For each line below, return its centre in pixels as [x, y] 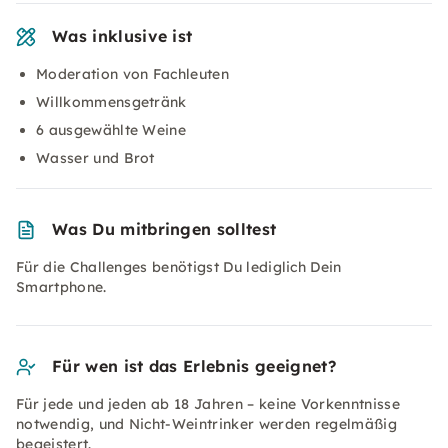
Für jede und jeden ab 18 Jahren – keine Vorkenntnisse [208, 404]
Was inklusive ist [122, 36]
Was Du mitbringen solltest [164, 229]
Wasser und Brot [95, 158]
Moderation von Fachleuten [132, 74]
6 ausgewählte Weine [111, 130]
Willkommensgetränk [111, 102]
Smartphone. [61, 287]
